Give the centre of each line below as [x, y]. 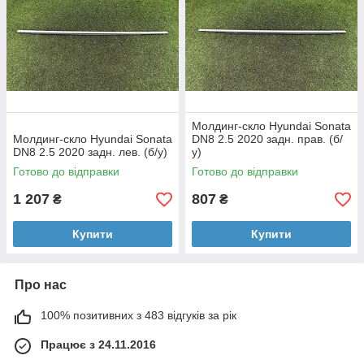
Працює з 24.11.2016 [98, 344]
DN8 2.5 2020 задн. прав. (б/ [267, 139]
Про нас [41, 285]
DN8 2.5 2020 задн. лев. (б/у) [90, 152]
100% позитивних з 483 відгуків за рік [139, 315]
